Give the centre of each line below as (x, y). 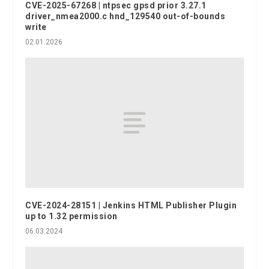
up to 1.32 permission (71, 216)
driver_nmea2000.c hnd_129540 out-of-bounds (125, 16)
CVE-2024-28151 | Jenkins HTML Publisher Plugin (131, 206)
